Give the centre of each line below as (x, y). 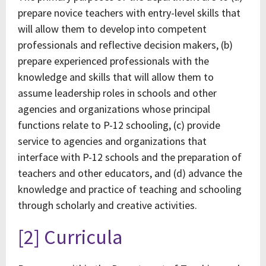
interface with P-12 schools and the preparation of (130, 157)
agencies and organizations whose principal (114, 109)
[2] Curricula (70, 237)
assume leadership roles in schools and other (117, 93)
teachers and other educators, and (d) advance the (130, 173)
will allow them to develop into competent (112, 29)
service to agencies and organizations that (112, 141)
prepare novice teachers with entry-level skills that (129, 13)
